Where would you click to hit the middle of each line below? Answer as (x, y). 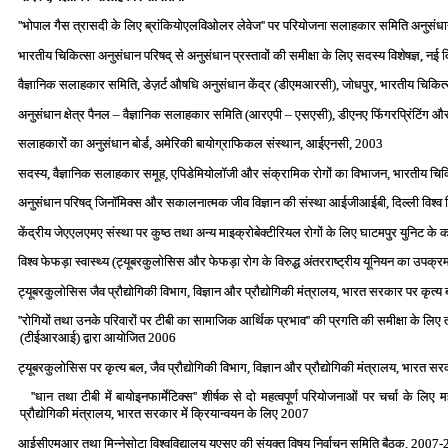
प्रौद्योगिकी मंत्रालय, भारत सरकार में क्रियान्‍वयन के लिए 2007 (164, 413)
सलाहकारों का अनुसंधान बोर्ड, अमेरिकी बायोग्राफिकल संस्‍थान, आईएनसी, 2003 (200, 143)
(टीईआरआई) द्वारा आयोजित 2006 (98, 337)
